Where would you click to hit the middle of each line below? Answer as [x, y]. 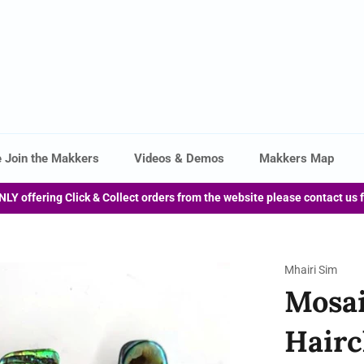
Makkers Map [297, 158]
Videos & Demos [179, 158]
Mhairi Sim [311, 270]
